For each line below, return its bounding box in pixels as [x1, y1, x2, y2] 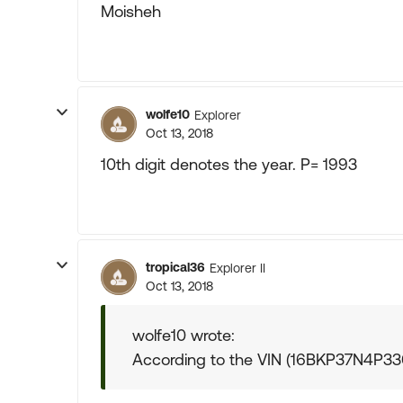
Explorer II [210, 260, 265, 275]
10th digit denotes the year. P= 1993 [101, 155, 357, 174]
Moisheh [101, 2, 161, 21]
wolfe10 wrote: [132, 326, 235, 345]
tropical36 [146, 260, 205, 274]
